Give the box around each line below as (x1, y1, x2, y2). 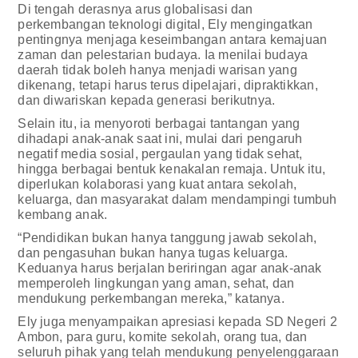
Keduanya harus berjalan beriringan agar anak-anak (18, 261, 322, 275)
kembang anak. (18, 207, 108, 221)
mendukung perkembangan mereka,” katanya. (18, 291, 284, 305)
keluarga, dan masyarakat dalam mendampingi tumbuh (18, 192, 337, 206)
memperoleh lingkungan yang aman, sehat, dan (18, 276, 295, 290)
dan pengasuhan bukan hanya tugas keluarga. (18, 245, 288, 260)
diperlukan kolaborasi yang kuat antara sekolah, (18, 177, 297, 191)
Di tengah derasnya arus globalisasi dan (18, 2, 253, 16)
